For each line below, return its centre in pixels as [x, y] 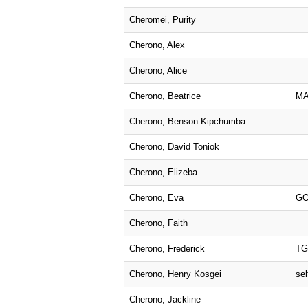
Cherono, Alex [157, 45]
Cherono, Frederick [167, 248]
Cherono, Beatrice [165, 96]
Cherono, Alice [158, 70]
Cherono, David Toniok [174, 146]
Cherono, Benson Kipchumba [187, 121]
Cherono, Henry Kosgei [175, 274]
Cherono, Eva [156, 197]
